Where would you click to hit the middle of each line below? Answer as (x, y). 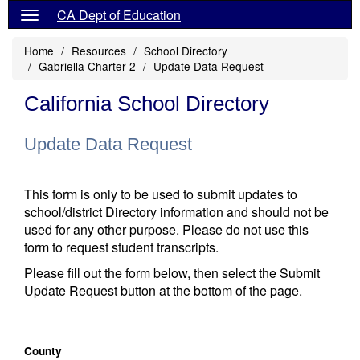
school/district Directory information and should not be (176, 212)
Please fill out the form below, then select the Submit (172, 273)
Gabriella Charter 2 (87, 66)
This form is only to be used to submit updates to (161, 194)
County (43, 351)
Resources (99, 51)
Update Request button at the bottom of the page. (163, 290)
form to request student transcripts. (121, 247)
